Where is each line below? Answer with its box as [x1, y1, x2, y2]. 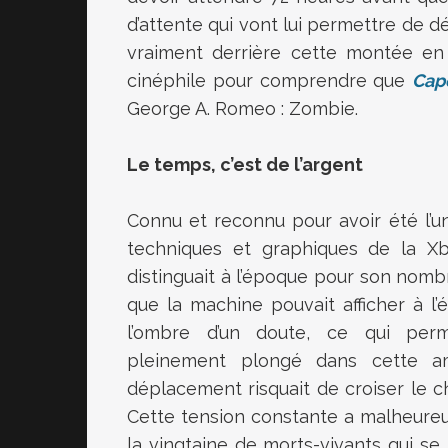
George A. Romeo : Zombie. [127, 98, 358, 119]
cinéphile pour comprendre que [127, 70, 413, 91]
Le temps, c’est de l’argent [127, 154, 363, 175]
